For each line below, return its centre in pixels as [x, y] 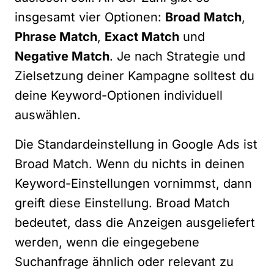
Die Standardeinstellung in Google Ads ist [136, 144]
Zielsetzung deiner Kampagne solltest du [135, 76]
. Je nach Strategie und [177, 56]
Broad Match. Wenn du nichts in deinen [130, 164]
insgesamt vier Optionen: [90, 17]
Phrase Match [56, 37]
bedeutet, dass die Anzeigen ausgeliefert [135, 223]
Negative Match [62, 56]
